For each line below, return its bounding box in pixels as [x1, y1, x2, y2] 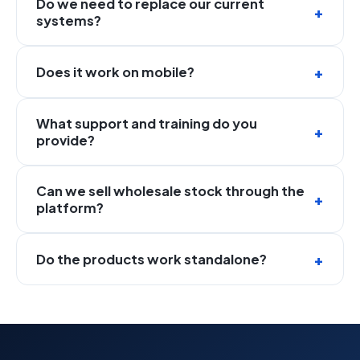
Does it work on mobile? [36, 63, 194, 80]
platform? [36, 198, 104, 216]
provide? [36, 131, 95, 149]
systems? [36, 11, 101, 29]
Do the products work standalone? [36, 250, 267, 268]
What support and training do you [36, 114, 257, 132]
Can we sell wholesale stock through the [36, 182, 305, 199]
